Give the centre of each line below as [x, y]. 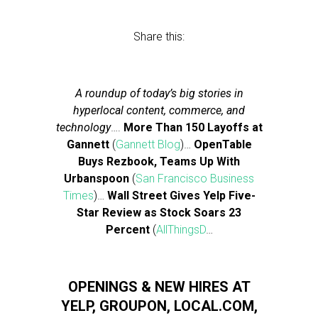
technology [83, 127]
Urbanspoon [98, 179]
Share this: [159, 37]
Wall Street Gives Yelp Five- [181, 196]
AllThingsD [181, 230]
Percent [129, 230]
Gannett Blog [148, 144]
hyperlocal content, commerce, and [159, 110]
